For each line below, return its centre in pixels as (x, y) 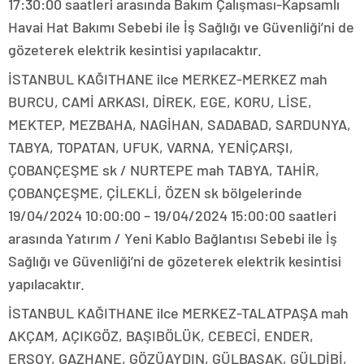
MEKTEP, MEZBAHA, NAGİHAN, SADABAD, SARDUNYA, (180, 125)
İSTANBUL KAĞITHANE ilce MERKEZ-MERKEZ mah (168, 79)
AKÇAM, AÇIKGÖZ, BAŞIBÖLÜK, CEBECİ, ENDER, (161, 336)
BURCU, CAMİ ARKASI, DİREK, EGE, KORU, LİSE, (160, 102)
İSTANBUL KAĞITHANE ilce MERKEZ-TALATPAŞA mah (178, 313)
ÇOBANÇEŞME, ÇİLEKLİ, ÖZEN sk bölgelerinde (155, 193)
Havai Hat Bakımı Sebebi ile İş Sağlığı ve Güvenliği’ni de (181, 27)
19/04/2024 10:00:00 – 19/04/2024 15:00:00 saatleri (172, 216)
